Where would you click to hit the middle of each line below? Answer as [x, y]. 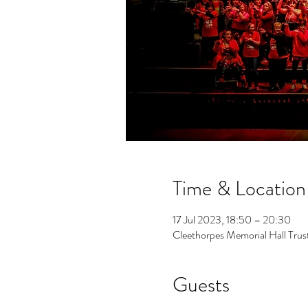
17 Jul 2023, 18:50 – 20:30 [231, 220]
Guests [201, 285]
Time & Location [239, 189]
